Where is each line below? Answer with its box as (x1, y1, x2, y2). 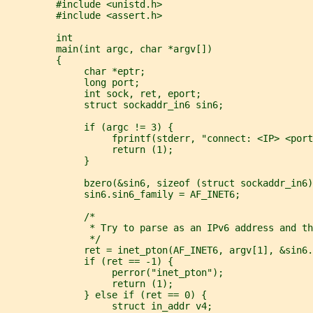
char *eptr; (6, 65, 145, 77)
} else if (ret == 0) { (6, 289, 207, 300)
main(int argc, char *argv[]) (6, 43, 212, 54)
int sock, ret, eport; (6, 87, 201, 99)
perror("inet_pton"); (6, 266, 224, 278)
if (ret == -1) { (6, 255, 173, 267)
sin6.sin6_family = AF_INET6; (6, 188, 240, 200)
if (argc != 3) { (6, 121, 173, 133)
